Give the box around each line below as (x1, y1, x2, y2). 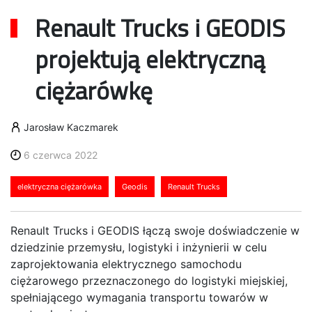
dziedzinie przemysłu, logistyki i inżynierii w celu (10, 240, 267, 255)
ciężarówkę (35, 72, 153, 110)
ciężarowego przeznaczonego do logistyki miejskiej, (10, 274, 288, 288)
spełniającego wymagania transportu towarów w (10, 290, 268, 305)
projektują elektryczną (35, 40, 265, 79)
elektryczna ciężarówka (17, 182, 102, 192)
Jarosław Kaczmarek (24, 121, 118, 134)
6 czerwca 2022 (24, 149, 97, 162)
